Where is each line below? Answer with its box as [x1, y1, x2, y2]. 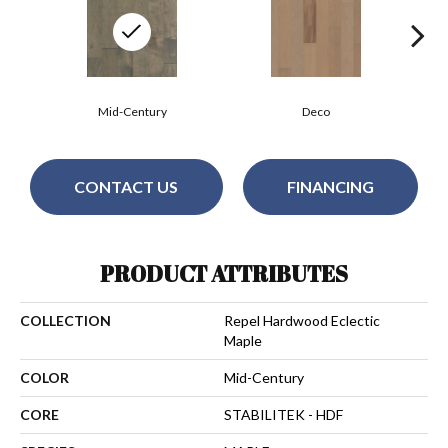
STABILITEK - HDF [224, 405, 343, 423]
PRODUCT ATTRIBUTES [100, 258, 348, 288]
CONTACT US [74, 177, 179, 197]
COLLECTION [20, 311, 111, 329]
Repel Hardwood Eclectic [224, 311, 380, 329]
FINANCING [286, 177, 374, 197]
